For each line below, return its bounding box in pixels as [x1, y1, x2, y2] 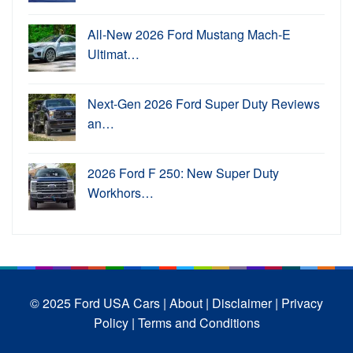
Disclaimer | [212, 293, 278, 312]
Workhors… [87, 183, 154, 202]
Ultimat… [87, 44, 139, 63]
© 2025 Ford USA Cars [30, 293, 163, 312]
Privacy [281, 293, 323, 312]
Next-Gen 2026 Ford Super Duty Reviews [87, 94, 320, 113]
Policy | [93, 313, 135, 332]
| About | [163, 293, 209, 312]
